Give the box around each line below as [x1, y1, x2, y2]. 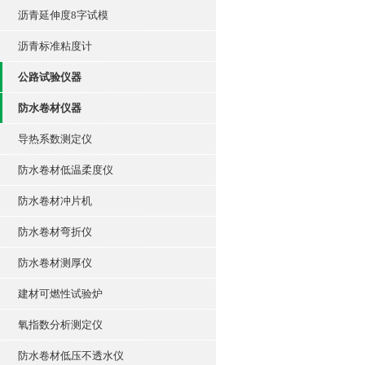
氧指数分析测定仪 [18, 319, 103, 331]
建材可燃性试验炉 [18, 288, 103, 300]
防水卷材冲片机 [18, 195, 92, 207]
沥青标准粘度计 [18, 40, 92, 52]
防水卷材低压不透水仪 [18, 350, 124, 362]
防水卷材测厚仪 [18, 257, 92, 269]
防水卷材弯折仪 [18, 226, 92, 238]
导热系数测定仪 [18, 133, 92, 145]
